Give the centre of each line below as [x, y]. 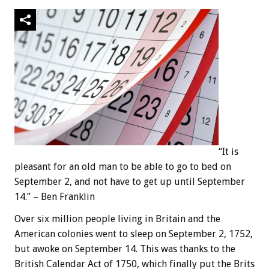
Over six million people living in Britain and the [117, 219]
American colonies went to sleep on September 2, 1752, [134, 234]
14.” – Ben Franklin [55, 197]
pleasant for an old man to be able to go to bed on [123, 167]
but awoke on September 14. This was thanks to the [125, 249]
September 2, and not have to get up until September [130, 182]
